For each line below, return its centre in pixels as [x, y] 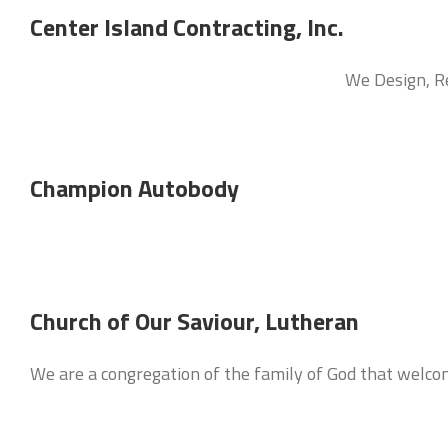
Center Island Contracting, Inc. [187, 27]
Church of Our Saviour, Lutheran [194, 321]
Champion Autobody [134, 188]
